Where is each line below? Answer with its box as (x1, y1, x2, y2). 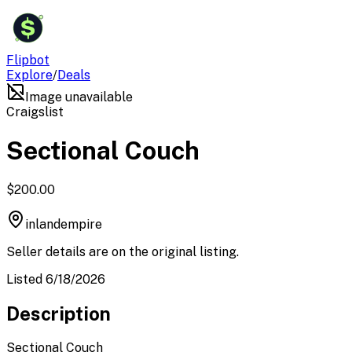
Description (6, 302, 111, 324)
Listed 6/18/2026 (6, 271, 105, 287)
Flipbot (6, 53, 49, 68)
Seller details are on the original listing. (6, 244, 239, 259)
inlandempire (25, 216, 102, 232)
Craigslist (6, 104, 64, 119)
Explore (6, 68, 53, 82)
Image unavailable (25, 90, 133, 104)
